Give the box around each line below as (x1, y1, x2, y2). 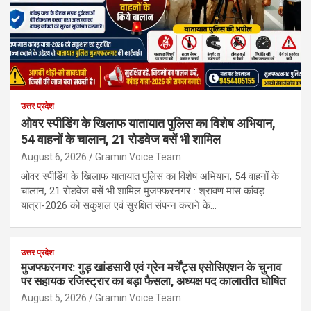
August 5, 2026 (21, 292, 87, 303)
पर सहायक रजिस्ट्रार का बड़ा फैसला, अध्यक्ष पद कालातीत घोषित (21, 274, 286, 288)
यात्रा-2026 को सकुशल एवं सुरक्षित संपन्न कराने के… (21, 199, 217, 212)
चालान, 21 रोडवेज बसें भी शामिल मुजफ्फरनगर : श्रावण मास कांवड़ (21, 184, 264, 197)
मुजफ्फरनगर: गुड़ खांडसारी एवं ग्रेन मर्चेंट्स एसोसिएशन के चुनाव (21, 260, 281, 274)
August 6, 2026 (21, 151, 87, 162)
